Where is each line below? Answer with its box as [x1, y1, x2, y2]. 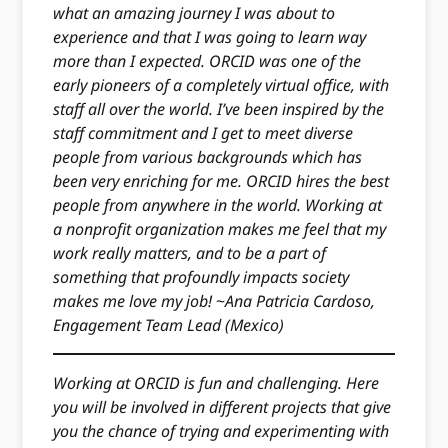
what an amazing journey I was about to [53, 2, 336, 25]
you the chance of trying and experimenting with [53, 420, 390, 443]
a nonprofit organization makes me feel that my [53, 218, 387, 241]
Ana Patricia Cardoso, [225, 290, 376, 313]
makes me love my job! [53, 290, 213, 313]
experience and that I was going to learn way [53, 26, 367, 49]
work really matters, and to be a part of [53, 242, 327, 265]
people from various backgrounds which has [53, 146, 363, 169]
